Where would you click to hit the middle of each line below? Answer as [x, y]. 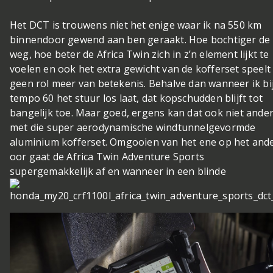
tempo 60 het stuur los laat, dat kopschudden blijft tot [136, 98]
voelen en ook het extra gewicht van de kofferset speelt [140, 69]
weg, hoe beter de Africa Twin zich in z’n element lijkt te [140, 54]
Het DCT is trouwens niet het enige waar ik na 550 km [136, 25]
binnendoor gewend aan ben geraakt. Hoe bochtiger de [140, 39]
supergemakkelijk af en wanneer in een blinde [118, 171]
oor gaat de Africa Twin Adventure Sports [107, 156]
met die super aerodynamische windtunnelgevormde [133, 127]
